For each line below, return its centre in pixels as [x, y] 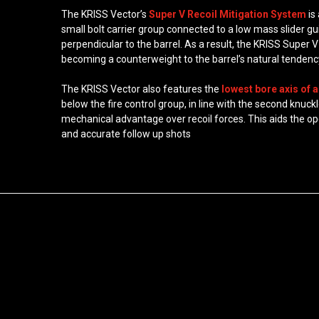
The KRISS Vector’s [105, 15]
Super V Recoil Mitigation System [228, 15]
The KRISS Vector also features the [141, 89]
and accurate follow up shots [126, 134]
